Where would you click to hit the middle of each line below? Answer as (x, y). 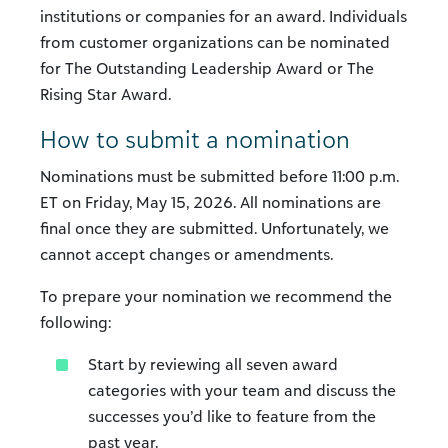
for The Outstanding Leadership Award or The (207, 68)
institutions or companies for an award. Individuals (223, 16)
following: (75, 322)
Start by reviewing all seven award (213, 364)
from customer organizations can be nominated (215, 42)
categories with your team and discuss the (242, 390)
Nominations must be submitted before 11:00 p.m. (219, 176)
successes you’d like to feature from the (232, 416)
